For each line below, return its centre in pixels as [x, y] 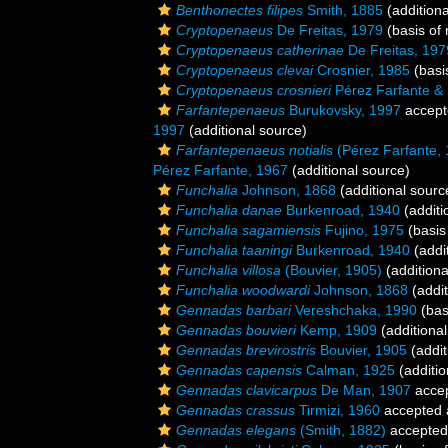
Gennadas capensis [239, 370]
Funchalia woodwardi [243, 290]
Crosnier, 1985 [361, 70]
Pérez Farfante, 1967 [220, 170]
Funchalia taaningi [234, 250]
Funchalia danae [229, 210]
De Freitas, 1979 [328, 30]
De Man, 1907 [364, 390]
